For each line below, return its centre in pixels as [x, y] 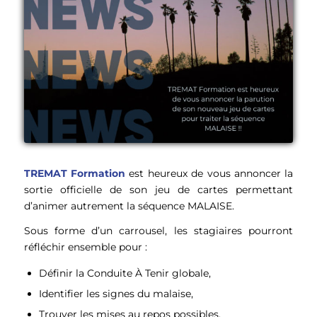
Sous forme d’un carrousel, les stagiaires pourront [158, 230]
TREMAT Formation [74, 173]
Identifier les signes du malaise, [116, 294]
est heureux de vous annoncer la [209, 173]
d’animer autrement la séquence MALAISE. [129, 206]
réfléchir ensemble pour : [85, 247]
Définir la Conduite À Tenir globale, [125, 273]
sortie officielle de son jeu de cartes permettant [158, 189]
